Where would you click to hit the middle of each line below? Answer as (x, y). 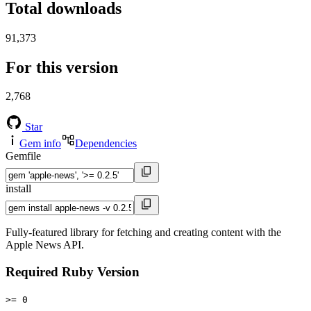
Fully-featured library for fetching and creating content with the (143, 233)
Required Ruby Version (73, 272)
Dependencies (106, 144)
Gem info (40, 144)
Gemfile (23, 156)
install (18, 189)
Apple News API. (45, 245)
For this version (62, 67)
